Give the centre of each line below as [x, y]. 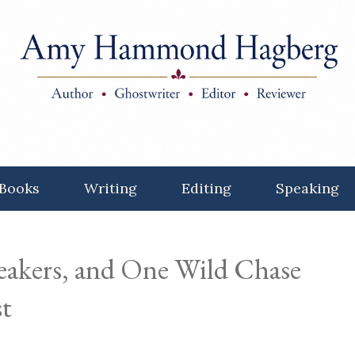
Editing [206, 188]
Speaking [307, 188]
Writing [110, 188]
